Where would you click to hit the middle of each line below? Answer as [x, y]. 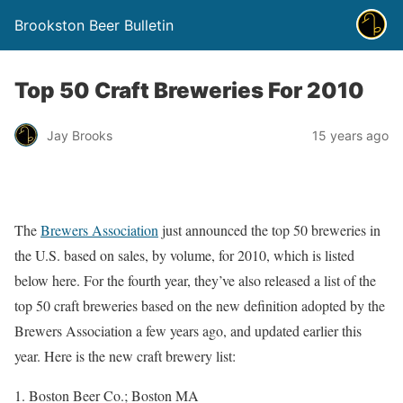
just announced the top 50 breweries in [269, 230]
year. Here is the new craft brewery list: [125, 356]
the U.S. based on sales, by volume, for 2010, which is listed [184, 255]
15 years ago [350, 135]
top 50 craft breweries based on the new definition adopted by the [200, 305]
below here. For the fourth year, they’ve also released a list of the [195, 280]
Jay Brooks [80, 135]
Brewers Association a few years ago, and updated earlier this [188, 331]
